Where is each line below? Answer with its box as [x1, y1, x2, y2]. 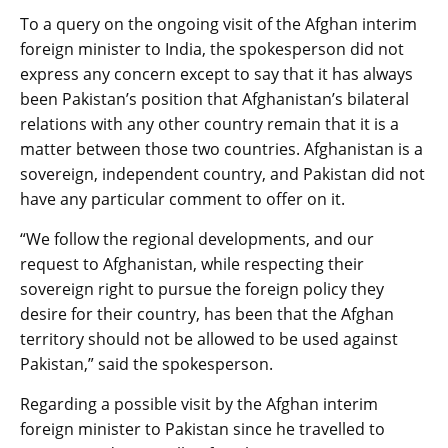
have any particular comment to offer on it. [20, 188, 345, 211]
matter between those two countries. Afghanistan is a [20, 138, 423, 161]
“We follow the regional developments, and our [20, 228, 374, 251]
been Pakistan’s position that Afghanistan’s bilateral [20, 88, 409, 111]
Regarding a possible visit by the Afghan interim [20, 393, 378, 416]
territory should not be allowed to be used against [20, 328, 398, 351]
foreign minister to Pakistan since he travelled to [20, 418, 385, 441]
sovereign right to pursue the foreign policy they [20, 278, 384, 301]
